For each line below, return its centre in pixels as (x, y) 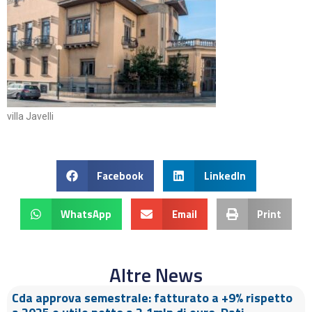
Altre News (156, 275)
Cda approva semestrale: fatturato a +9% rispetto (152, 298)
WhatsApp (86, 214)
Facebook (120, 175)
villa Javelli (30, 116)
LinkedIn (225, 175)
